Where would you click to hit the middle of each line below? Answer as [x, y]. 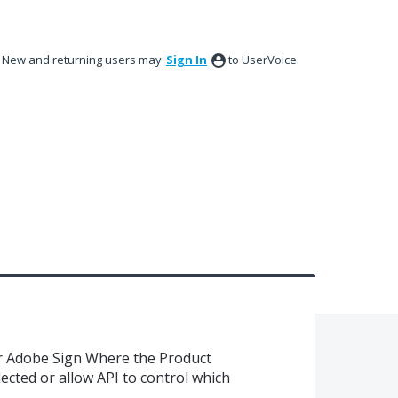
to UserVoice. [264, 60]
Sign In [187, 60]
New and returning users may [83, 60]
